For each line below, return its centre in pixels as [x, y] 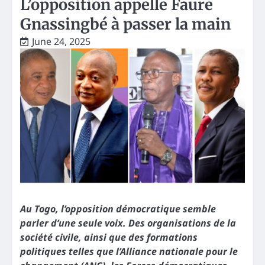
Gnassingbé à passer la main [125, 24]
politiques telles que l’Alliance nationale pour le [129, 252]
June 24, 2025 [61, 41]
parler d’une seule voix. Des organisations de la [128, 223]
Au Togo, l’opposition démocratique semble [118, 209]
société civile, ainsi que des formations [109, 237]
